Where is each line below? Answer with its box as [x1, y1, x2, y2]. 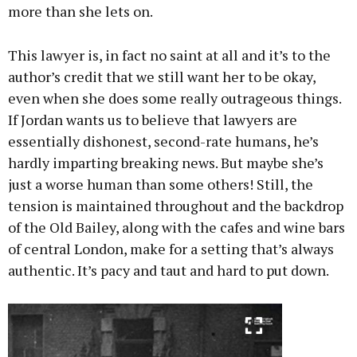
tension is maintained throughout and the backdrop [8, 195, 343, 215]
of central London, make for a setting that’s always [8, 238, 334, 258]
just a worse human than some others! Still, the [8, 174, 313, 194]
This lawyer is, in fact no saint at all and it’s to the [8, 45, 331, 65]
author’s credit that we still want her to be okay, [8, 66, 316, 86]
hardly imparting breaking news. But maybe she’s [8, 152, 324, 172]
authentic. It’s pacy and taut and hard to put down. [8, 260, 329, 280]
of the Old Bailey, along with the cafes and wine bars [8, 217, 345, 237]
